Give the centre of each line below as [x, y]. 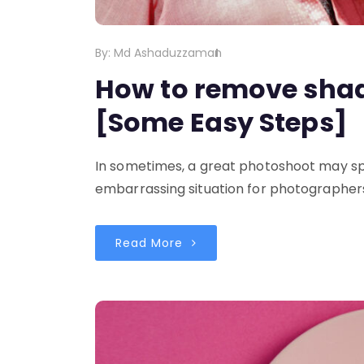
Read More [151, 243]
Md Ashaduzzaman [168, 53]
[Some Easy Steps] [221, 123]
